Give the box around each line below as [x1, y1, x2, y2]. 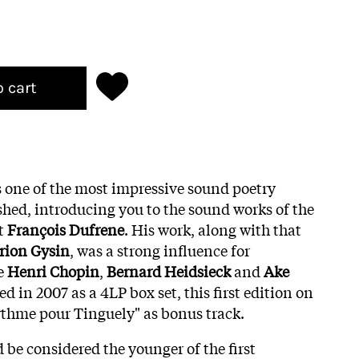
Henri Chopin [7, 260, 99, 281]
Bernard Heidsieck [107, 260, 231, 281]
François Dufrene [7, 218, 124, 240]
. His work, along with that [124, 218, 301, 240]
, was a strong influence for [70, 239, 250, 260]
